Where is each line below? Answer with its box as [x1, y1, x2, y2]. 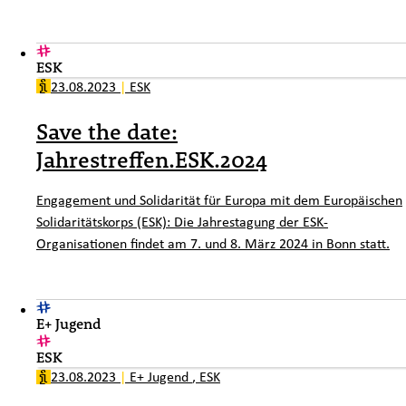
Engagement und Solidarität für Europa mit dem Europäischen [36, 189, 402, 210]
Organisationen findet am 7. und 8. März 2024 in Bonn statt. [36, 233, 390, 254]
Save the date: [36, 117, 178, 145]
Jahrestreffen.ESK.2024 [36, 145, 267, 173]
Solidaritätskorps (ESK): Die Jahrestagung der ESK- [36, 211, 328, 232]
